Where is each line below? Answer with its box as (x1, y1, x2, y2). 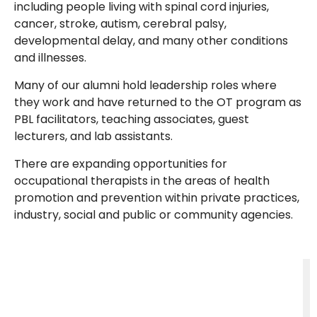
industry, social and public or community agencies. (14, 206, 293, 223)
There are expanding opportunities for (14, 155, 227, 172)
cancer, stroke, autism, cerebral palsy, (14, 15, 226, 32)
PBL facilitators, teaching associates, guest (14, 110, 249, 127)
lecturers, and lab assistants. (14, 127, 175, 144)
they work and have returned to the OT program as (14, 93, 301, 110)
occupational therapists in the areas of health (14, 172, 270, 189)
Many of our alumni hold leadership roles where (14, 76, 277, 93)
